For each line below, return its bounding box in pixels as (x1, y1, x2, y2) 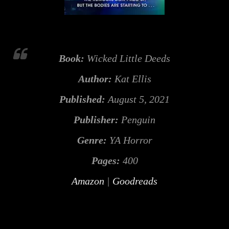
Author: (78, 73, 112, 85)
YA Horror (106, 134, 152, 146)
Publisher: (74, 114, 119, 126)
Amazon (72, 175, 104, 187)
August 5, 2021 (105, 94, 170, 105)
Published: (59, 94, 105, 105)
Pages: (91, 155, 120, 167)
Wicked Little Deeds (84, 53, 170, 64)
